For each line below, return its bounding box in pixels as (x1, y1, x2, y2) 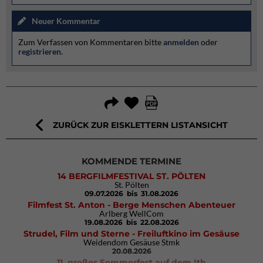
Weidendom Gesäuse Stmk (83, 237, 180, 248)
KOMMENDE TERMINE (82, 156, 181, 167)
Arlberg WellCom (99, 208, 164, 219)
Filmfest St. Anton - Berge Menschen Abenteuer (28, 200, 235, 211)
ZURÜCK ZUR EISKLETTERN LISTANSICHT (52, 119, 228, 130)
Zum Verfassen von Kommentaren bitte (18, 37, 163, 48)
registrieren (18, 46, 61, 57)
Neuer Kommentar (32, 15, 100, 26)
